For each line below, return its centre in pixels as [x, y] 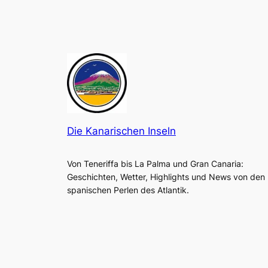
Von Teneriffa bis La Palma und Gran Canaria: [155, 163]
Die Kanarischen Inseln [121, 131]
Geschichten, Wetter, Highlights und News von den [166, 176]
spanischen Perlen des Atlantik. [128, 190]
